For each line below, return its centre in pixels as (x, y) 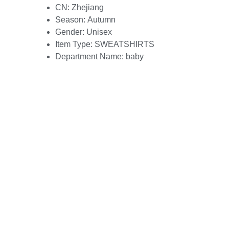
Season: (71, 19)
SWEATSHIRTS (124, 44)
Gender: (71, 32)
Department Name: (90, 56)
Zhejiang (88, 7)
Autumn (101, 19)
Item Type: (75, 44)
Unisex (99, 32)
